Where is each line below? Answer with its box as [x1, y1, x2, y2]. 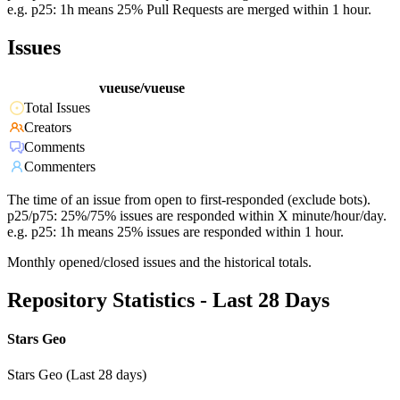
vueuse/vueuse [99, 80, 185, 96]
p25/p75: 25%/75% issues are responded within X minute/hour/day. [7, 208, 387, 224]
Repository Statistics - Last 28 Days [7, 288, 329, 312]
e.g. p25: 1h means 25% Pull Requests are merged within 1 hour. [7, 2, 371, 18]
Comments [24, 139, 85, 155]
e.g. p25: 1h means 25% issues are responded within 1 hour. [7, 224, 344, 240]
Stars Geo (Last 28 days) [7, 366, 146, 382]
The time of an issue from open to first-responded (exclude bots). [7, 192, 371, 208]
